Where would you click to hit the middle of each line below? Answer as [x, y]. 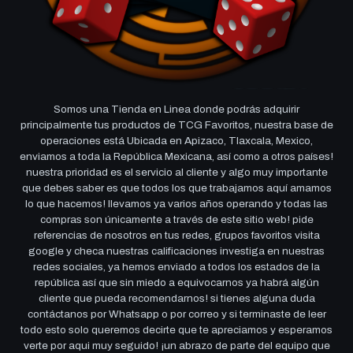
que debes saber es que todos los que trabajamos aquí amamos [176, 188]
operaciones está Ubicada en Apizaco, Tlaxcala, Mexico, [176, 141]
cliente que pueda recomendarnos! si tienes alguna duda [176, 299]
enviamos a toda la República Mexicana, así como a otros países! [176, 157]
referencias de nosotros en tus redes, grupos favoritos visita [176, 236]
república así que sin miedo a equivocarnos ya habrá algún [176, 283]
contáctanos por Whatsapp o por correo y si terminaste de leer [176, 314]
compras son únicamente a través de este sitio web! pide [176, 220]
